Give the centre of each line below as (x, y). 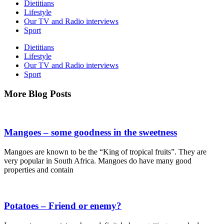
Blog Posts (50, 93)
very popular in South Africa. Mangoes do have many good (98, 160)
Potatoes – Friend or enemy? (63, 206)
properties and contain (39, 169)
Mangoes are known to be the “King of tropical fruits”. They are (105, 151)
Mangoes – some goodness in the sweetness (90, 132)
